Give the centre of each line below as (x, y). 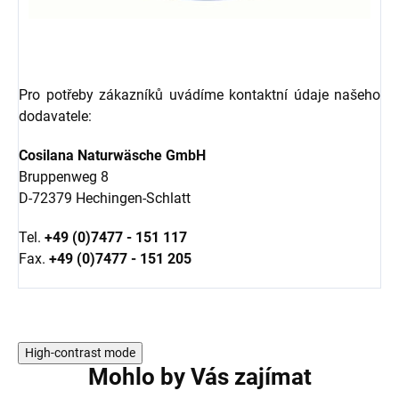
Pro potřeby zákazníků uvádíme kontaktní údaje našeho (199, 95)
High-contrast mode (80, 353)
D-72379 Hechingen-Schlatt (105, 199)
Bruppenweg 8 (64, 177)
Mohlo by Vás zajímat (199, 377)
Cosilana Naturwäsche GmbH (112, 156)
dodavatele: (55, 117)
